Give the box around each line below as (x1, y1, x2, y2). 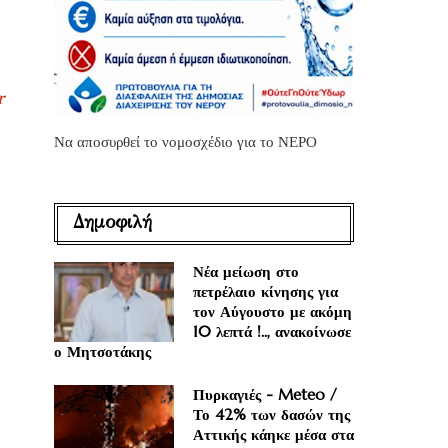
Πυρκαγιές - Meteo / (193, 384, 337, 404)
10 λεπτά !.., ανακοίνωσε (193, 321, 351, 341)
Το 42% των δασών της (193, 404, 350, 424)
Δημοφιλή (73, 210, 152, 233)
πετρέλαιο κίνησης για (193, 281, 338, 301)
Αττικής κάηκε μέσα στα (193, 424, 354, 444)
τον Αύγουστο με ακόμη (193, 301, 352, 321)
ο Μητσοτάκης (54, 341, 151, 361)
